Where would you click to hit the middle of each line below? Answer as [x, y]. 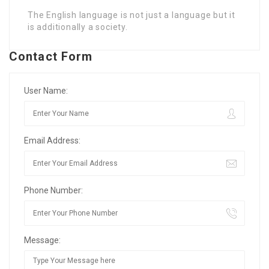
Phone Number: [53, 190]
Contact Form [51, 56]
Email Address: [52, 140]
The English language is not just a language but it [131, 15]
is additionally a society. [78, 27]
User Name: [46, 90]
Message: [42, 240]
